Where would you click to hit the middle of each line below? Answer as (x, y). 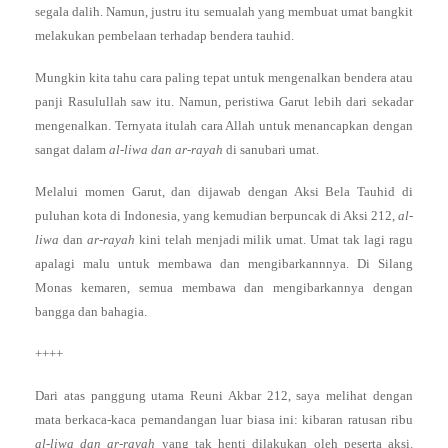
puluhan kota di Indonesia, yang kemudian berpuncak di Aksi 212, (216, 215)
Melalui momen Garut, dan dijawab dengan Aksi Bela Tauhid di (224, 191)
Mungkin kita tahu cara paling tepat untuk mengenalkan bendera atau (224, 77)
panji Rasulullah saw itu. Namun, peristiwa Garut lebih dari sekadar (224, 101)
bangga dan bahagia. (91, 311)
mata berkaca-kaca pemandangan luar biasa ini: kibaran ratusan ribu (224, 419)
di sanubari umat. (271, 149)
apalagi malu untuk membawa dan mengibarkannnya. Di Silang (224, 263)
